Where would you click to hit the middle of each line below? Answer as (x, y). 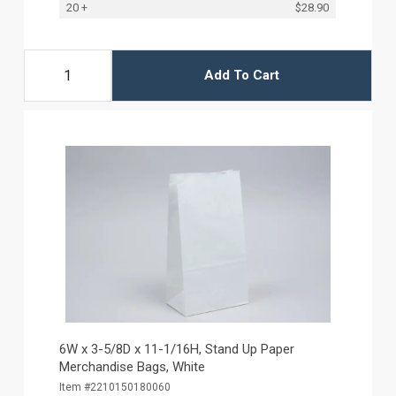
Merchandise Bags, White (133, 366)
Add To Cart (241, 76)
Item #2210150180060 (115, 387)
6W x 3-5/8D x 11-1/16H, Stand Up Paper (177, 349)
